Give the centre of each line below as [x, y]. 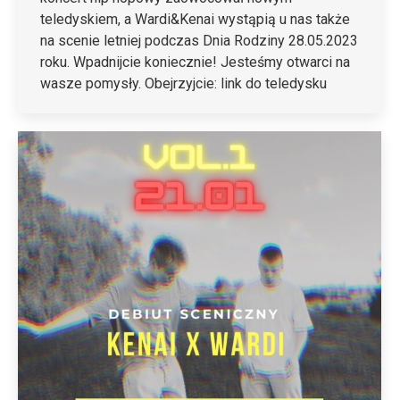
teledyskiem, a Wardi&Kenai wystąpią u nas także [195, 20]
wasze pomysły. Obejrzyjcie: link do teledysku [183, 84]
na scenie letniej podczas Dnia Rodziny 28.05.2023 [199, 41]
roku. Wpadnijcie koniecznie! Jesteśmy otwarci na [195, 62]
